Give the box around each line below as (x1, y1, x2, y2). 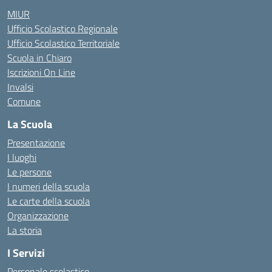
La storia (7, 222, 42, 237)
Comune (7, 93, 41, 109)
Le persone (7, 164, 52, 179)
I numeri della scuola (7, 178, 90, 194)
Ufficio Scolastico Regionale (7, 21, 118, 36)
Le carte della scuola (7, 193, 90, 208)
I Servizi (7, 244, 45, 261)
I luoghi (7, 149, 36, 165)
